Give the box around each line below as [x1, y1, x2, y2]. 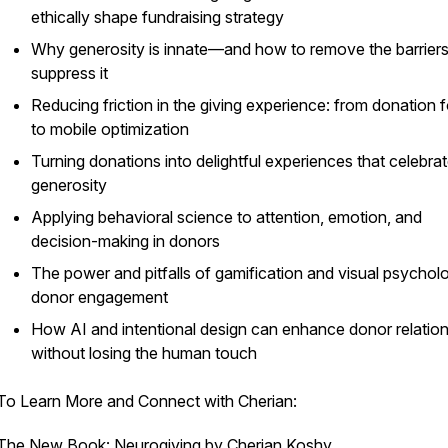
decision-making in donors [31, 231, 220, 251]
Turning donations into [31, 151, 196, 171]
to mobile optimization [31, 119, 189, 139]
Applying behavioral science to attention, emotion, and [31, 207, 422, 227]
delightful [196, 151, 261, 171]
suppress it [31, 63, 108, 83]
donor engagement [31, 287, 168, 307]
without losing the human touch [31, 343, 257, 363]
